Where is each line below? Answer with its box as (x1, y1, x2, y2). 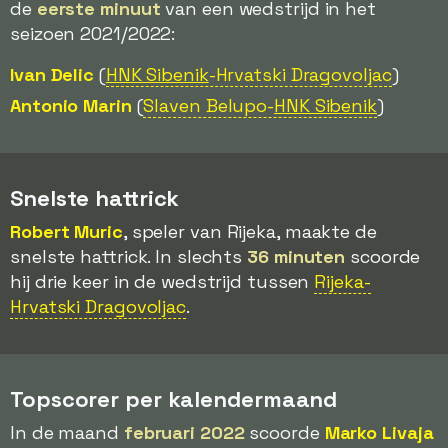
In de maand (10, 421, 124, 444)
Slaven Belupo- (143, 94, 275, 117)
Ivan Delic (10, 63, 94, 86)
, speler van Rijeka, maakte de (122, 220, 377, 243)
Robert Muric (10, 220, 123, 243)
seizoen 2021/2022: (10, 22, 176, 45)
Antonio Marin (10, 94, 132, 117)
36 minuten (247, 245, 346, 268)
